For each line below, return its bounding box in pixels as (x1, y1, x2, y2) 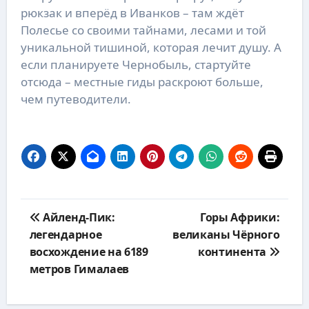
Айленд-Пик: (40, 209, 115, 225)
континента (198, 243, 269, 259)
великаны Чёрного (172, 226, 280, 242)
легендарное (29, 226, 102, 242)
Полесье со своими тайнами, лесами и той (20, 21, 266, 38)
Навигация (19, 197, 92, 215)
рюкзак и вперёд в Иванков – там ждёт (20, 4, 244, 21)
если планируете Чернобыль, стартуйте (20, 56, 251, 72)
